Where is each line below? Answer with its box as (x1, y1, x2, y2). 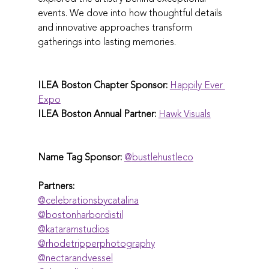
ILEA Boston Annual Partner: (37, 106, 156, 121)
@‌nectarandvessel (45, 250, 113, 265)
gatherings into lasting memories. (37, 34, 176, 49)
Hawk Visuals (158, 106, 211, 121)
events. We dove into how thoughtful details (37, 5, 225, 20)
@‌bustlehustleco (131, 150, 193, 165)
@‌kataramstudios (45, 222, 109, 237)
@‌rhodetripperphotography (45, 236, 155, 251)
